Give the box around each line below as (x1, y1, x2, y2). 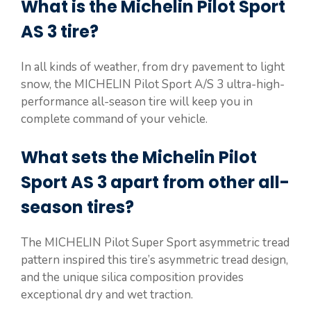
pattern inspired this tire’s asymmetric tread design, (21, 252, 288, 269)
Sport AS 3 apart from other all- (21, 171, 289, 194)
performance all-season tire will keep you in (21, 93, 253, 110)
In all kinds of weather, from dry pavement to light (21, 58, 285, 75)
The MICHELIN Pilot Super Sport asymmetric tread (21, 235, 289, 251)
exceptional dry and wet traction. (21, 287, 193, 303)
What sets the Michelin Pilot (21, 146, 257, 169)
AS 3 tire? (21, 19, 99, 43)
